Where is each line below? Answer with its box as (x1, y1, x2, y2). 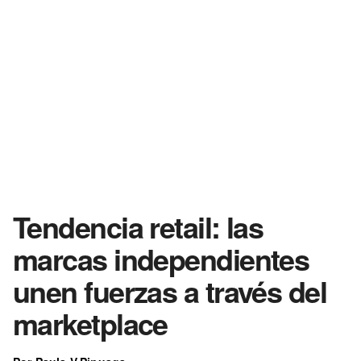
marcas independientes (13, 238, 309, 280)
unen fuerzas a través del (13, 270, 327, 312)
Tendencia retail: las (13, 205, 263, 247)
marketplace (13, 302, 168, 344)
